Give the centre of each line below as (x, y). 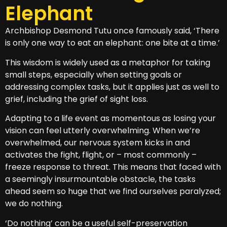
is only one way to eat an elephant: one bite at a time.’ (112, 43)
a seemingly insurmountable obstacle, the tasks (100, 179)
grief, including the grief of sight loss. (77, 99)
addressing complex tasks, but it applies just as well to (112, 87)
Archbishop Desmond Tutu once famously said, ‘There (112, 31)
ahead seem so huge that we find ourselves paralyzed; (113, 192)
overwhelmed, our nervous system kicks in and (98, 143)
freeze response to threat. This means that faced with (113, 167)
